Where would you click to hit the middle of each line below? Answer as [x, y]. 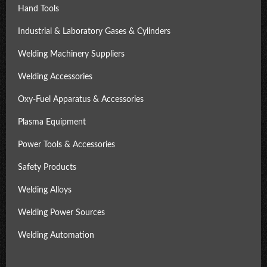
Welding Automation [56, 235]
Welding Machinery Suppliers [71, 54]
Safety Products [47, 167]
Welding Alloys [45, 190]
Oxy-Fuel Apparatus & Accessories [81, 100]
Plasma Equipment [52, 122]
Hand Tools [38, 9]
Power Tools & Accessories [66, 145]
